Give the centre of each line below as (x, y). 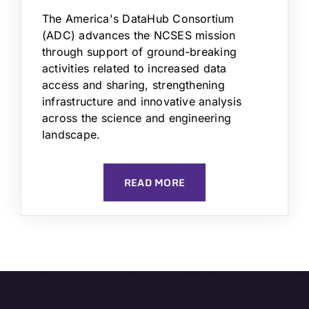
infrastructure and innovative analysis (142, 102)
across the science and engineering (137, 118)
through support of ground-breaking (140, 52)
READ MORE (154, 183)
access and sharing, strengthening (133, 85)
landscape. (71, 135)
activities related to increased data (134, 69)
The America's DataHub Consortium (138, 19)
